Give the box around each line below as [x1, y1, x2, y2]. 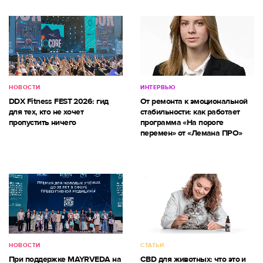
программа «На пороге [140, 117, 224, 127]
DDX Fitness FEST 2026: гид [9, 96, 109, 106]
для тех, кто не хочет [9, 106, 84, 117]
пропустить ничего [9, 117, 76, 127]
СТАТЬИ [140, 241, 164, 249]
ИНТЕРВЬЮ [140, 83, 175, 91]
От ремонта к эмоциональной [140, 96, 248, 106]
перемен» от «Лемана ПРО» [140, 127, 242, 138]
